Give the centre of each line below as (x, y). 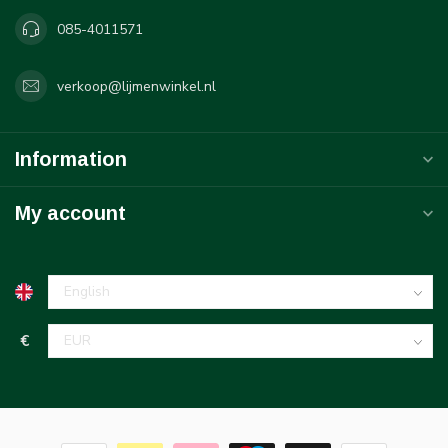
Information (71, 159)
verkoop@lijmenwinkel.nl (136, 86)
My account (70, 213)
